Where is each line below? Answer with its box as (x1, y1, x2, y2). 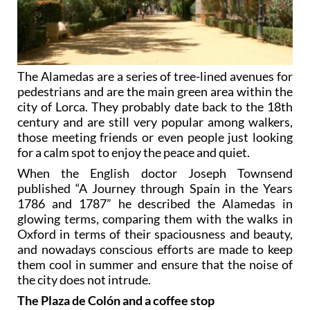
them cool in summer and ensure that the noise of (17, 257, 293, 273)
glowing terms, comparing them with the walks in (17, 211, 293, 227)
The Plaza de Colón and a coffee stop (17, 293, 215, 309)
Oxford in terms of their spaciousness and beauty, (17, 226, 293, 242)
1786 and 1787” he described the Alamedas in (17, 196, 293, 212)
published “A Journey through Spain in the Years (17, 181, 293, 197)
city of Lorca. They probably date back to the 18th (17, 99, 293, 115)
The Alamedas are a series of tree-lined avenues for (17, 69, 293, 84)
